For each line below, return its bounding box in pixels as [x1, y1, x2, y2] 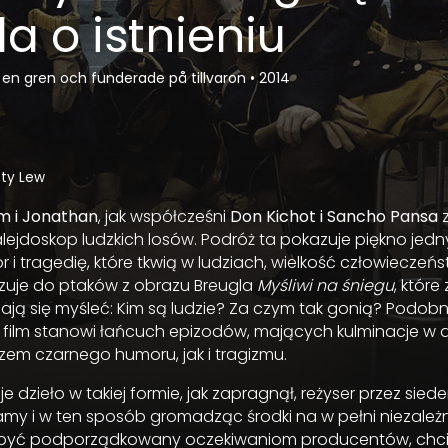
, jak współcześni [98, 205, 230, 228]
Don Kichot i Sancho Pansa [230, 205, 438, 228]
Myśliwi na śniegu [257, 274, 394, 297]
